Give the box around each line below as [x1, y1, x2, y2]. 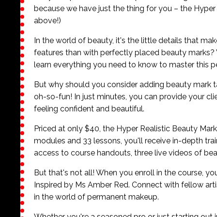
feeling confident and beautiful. [34, 104, 144, 113]
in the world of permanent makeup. [34, 192, 159, 201]
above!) [34, 15, 61, 25]
